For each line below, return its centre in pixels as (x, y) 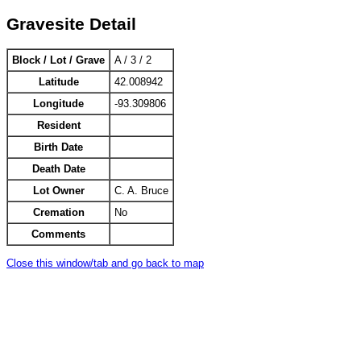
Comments (58, 234)
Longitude (58, 104)
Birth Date (58, 147)
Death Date (58, 169)
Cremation (58, 213)
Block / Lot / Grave (58, 60)
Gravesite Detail (71, 24)
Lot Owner (58, 191)
